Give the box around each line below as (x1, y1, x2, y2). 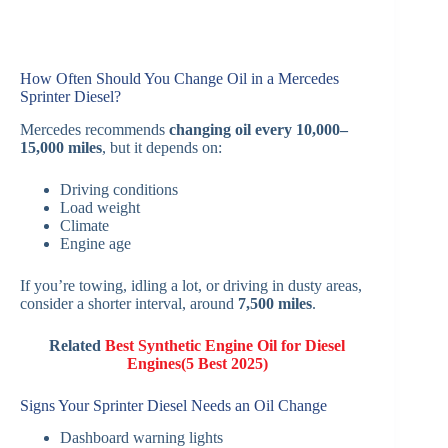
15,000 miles (20, 138, 102, 156)
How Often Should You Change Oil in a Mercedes (20, 69, 339, 87)
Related (49, 336, 106, 354)
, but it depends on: (102, 138, 222, 156)
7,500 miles (238, 294, 312, 312)
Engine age (60, 234, 131, 252)
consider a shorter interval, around (20, 294, 238, 312)
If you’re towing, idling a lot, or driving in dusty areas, (20, 276, 362, 294)
